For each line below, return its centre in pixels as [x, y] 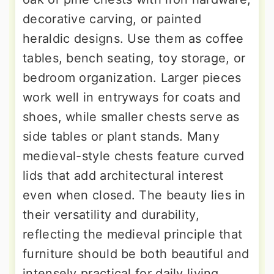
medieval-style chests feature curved [134, 156]
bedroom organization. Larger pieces [132, 78]
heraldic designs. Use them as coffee [133, 39]
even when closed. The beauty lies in [134, 195]
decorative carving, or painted [112, 19]
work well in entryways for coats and [132, 98]
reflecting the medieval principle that [133, 235]
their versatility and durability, [111, 215]
